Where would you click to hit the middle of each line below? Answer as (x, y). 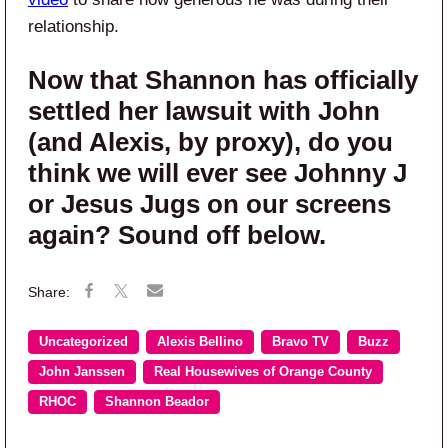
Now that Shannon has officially (223, 79)
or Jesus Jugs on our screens (209, 203)
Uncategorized (83, 341)
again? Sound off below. (177, 234)
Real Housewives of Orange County (263, 371)
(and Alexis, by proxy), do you (210, 141)
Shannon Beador (157, 401)
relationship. (73, 26)
